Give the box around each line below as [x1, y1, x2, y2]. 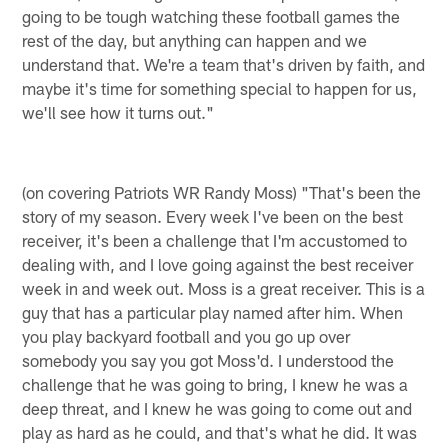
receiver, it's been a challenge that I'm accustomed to [22, 229, 408, 250]
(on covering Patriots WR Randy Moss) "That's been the [22, 181, 422, 202]
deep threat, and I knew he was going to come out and [22, 397, 413, 418]
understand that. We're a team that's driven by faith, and [22, 53, 426, 74]
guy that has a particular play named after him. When [22, 301, 404, 322]
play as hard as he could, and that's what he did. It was [22, 421, 418, 442]
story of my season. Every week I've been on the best [22, 205, 404, 226]
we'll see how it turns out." [22, 101, 215, 122]
